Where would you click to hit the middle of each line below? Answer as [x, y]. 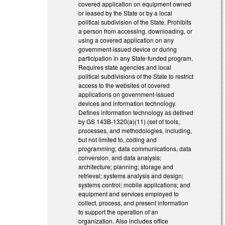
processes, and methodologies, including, [135, 131]
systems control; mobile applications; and [135, 185]
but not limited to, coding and [118, 140]
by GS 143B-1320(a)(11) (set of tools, [129, 122]
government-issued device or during [128, 49]
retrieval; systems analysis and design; [131, 176]
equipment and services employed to [129, 194]
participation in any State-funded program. [136, 58]
